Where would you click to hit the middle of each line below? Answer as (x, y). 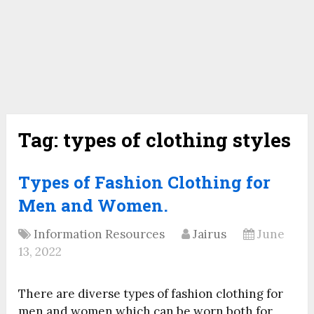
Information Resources (100, 234)
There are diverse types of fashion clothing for (151, 294)
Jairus (210, 234)
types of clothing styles (177, 140)
